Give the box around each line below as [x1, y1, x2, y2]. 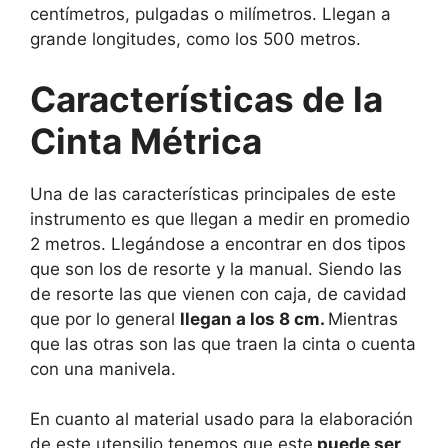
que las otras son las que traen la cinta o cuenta [30, 333, 416, 354]
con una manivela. [30, 358, 176, 379]
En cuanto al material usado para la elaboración [30, 409, 413, 430]
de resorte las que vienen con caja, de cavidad [30, 283, 407, 304]
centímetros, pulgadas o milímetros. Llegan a [30, 4, 391, 25]
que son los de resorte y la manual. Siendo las [30, 258, 402, 279]
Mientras [328, 308, 398, 329]
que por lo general [30, 308, 180, 329]
